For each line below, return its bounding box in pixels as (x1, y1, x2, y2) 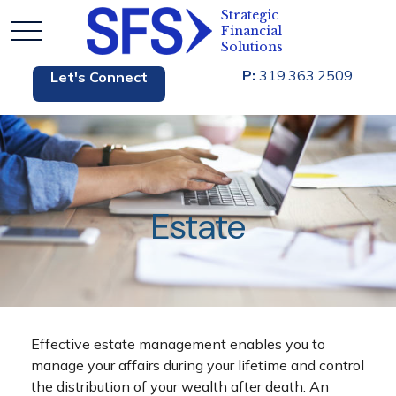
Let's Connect (50, 68, 148, 86)
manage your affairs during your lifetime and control (31, 356, 364, 374)
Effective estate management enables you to (31, 335, 325, 353)
